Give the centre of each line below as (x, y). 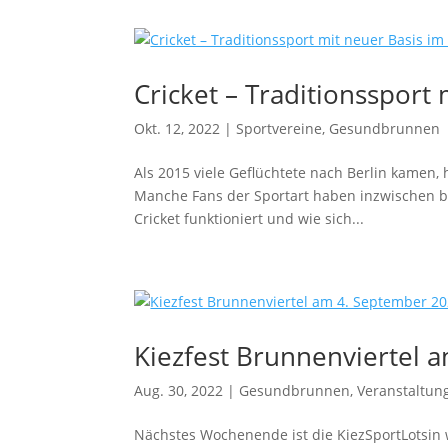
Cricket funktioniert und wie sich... (249, 218)
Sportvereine (279, 128)
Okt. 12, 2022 (177, 128)
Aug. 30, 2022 (179, 390)
